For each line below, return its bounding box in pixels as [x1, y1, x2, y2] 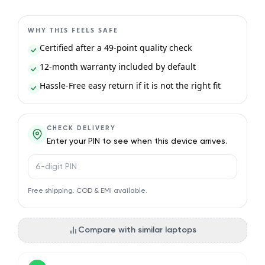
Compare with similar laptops [78, 226, 196, 235]
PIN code [27, 154, 67, 168]
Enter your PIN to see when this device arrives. [46, 137, 227, 146]
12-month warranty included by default [39, 61, 196, 73]
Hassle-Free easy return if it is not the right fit [39, 80, 221, 92]
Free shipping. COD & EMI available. [27, 188, 147, 195]
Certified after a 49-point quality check [39, 42, 192, 54]
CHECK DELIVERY [46, 125, 116, 132]
